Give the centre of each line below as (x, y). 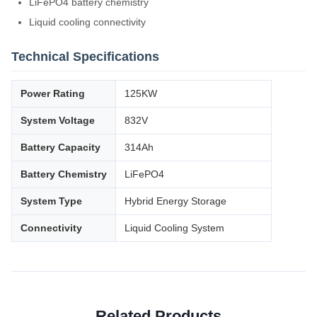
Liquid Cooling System (174, 228)
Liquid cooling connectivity (87, 22)
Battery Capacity (60, 147)
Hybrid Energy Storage (175, 201)
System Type (51, 201)
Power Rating (53, 93)
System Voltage (58, 120)
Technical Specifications (85, 57)
